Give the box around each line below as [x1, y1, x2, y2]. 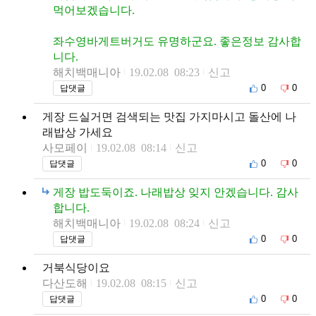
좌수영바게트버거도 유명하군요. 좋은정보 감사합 [53, 35, 301, 47]
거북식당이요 [42, 261, 110, 274]
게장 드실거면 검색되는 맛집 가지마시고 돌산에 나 [42, 110, 296, 123]
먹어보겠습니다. [53, 4, 135, 16]
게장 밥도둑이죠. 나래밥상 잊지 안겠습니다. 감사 [53, 186, 298, 198]
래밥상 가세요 [42, 126, 113, 138]
